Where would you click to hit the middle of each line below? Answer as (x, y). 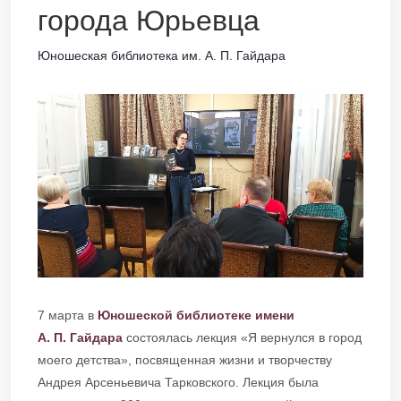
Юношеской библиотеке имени (196, 315)
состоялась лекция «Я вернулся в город (242, 337)
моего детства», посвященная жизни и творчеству (185, 359)
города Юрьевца (149, 21)
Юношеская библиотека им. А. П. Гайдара (162, 55)
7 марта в (68, 315)
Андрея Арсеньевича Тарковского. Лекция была (178, 382)
